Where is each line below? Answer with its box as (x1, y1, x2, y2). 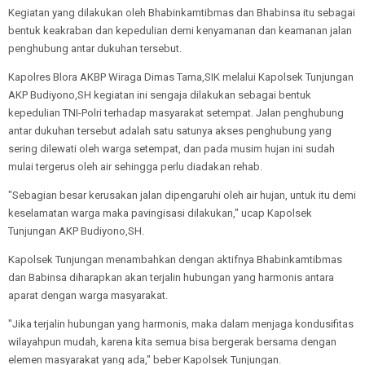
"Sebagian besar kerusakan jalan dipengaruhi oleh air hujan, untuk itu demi (8, 188, 356, 201)
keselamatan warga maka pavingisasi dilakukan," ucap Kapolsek (8, 206, 312, 219)
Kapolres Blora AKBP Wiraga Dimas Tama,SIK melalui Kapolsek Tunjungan (8, 70, 354, 83)
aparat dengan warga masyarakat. (8, 288, 168, 301)
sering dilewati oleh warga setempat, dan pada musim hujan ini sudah (8, 142, 335, 155)
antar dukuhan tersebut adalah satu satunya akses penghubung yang (8, 124, 332, 137)
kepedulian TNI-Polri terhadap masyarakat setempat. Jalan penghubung (8, 106, 344, 119)
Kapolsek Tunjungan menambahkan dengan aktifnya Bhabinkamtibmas (8, 253, 342, 266)
